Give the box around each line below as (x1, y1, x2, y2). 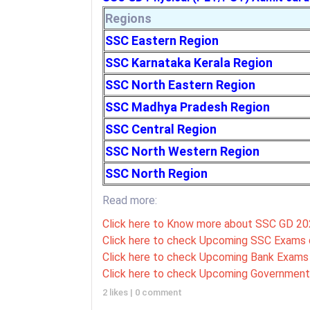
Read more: (102, 193, 157, 207)
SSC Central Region (105, 121, 217, 136)
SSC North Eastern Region (105, 77, 255, 92)
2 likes (102, 286, 130, 298)
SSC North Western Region (105, 143, 259, 158)
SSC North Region (105, 165, 208, 181)
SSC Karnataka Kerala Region (105, 55, 273, 70)
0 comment (135, 286, 182, 298)
